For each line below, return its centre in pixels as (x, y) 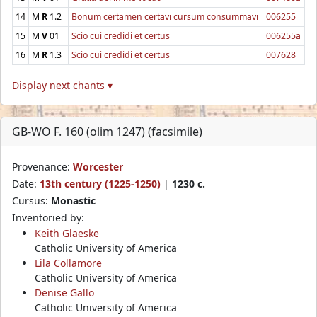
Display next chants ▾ (62, 85)
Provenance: (42, 166)
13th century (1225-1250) (100, 183)
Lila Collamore (68, 263)
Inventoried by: (48, 217)
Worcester (98, 166)
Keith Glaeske (67, 233)
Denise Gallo (64, 292)
